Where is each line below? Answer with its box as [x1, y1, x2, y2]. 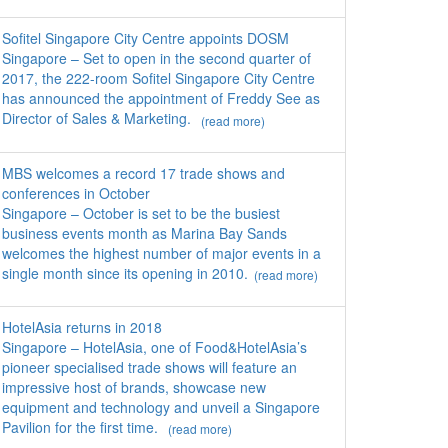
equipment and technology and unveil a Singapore [2, 396, 320, 417]
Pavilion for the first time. [2, 416, 162, 437]
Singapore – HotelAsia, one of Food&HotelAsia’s [2, 336, 307, 357]
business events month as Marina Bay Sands [2, 222, 287, 243]
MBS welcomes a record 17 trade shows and [2, 162, 285, 183]
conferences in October [2, 182, 150, 203]
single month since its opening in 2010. [2, 262, 248, 283]
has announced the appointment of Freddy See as [2, 88, 320, 109]
